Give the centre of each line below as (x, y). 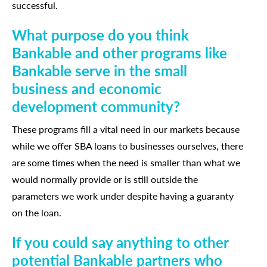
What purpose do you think (100, 35)
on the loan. (37, 212)
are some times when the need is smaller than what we (126, 162)
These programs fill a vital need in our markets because (126, 129)
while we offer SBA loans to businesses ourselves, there (128, 146)
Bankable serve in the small (100, 70)
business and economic (87, 88)
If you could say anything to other (120, 242)
